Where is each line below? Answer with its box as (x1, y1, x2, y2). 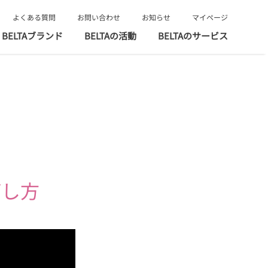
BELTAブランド (1, 29, 63, 42)
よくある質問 (12, 11, 56, 22)
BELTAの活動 (84, 29, 136, 42)
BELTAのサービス (157, 29, 228, 42)
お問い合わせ (77, 11, 120, 22)
